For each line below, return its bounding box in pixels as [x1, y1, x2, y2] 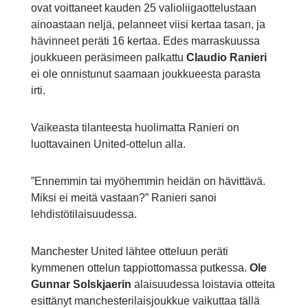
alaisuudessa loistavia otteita [131, 278, 275, 291]
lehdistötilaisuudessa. [30, 208, 137, 221]
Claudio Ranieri [186, 52, 267, 64]
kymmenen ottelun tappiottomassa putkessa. [30, 262, 250, 274]
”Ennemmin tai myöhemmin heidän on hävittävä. [30, 175, 265, 188]
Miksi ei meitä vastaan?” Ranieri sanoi [30, 192, 217, 204]
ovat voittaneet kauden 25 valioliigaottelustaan [30, 2, 256, 14]
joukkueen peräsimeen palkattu [30, 52, 186, 64]
